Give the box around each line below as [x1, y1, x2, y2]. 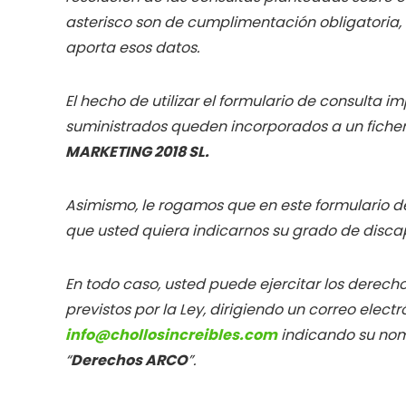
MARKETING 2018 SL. [65, 141, 209, 162]
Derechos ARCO [71, 350, 188, 371]
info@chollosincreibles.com [65, 324, 277, 345]
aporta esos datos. [65, 37, 199, 58]
